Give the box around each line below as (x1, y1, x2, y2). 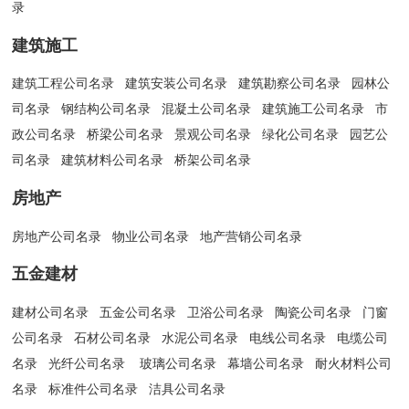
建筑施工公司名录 (262, 101, 365, 117)
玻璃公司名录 (140, 355, 217, 371)
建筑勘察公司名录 (238, 76, 341, 91)
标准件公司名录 (48, 381, 139, 396)
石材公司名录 (74, 330, 152, 345)
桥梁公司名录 (87, 127, 164, 142)
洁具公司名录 (149, 381, 226, 396)
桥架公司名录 (174, 152, 252, 168)
